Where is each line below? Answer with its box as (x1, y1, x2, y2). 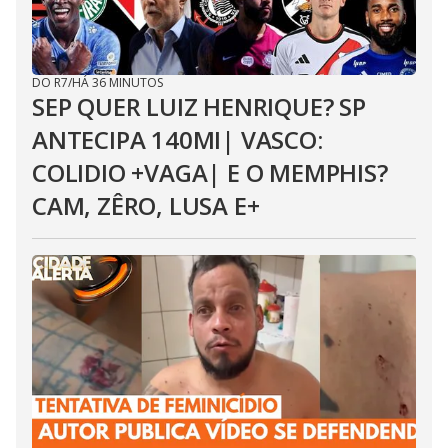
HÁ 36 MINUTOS (72, 74, 163, 91)
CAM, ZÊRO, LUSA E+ (32, 189, 260, 222)
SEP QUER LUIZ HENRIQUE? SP (32, 90, 366, 123)
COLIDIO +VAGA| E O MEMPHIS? (32, 156, 388, 189)
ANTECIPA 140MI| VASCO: (32, 123, 323, 156)
